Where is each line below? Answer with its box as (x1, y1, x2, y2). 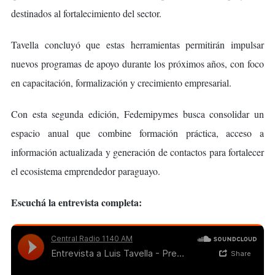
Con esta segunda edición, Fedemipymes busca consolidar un (11, 107, 264, 121)
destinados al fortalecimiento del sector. (11, 7, 161, 20)
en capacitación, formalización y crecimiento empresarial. (11, 76, 231, 90)
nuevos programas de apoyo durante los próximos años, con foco (11, 57, 264, 71)
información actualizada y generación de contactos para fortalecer (11, 145, 264, 159)
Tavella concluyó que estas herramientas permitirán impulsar (11, 38, 264, 52)
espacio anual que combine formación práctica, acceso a (11, 126, 264, 140)
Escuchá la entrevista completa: (11, 195, 142, 210)
